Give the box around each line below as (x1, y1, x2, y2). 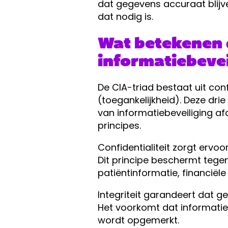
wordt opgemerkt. (98, 213, 179, 226)
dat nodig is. (98, 10, 153, 23)
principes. (98, 119, 141, 132)
